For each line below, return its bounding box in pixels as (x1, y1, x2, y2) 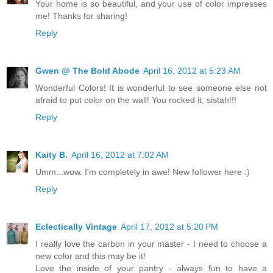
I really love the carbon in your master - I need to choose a (35, 239, 267, 249)
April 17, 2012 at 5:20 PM (121, 222, 218, 232)
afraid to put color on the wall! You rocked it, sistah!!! (35, 95, 236, 105)
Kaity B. (35, 150, 68, 160)
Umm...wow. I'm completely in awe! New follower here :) (35, 167, 250, 177)
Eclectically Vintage (35, 222, 117, 232)
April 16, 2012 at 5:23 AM (143, 66, 241, 76)
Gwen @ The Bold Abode (35, 66, 140, 76)
